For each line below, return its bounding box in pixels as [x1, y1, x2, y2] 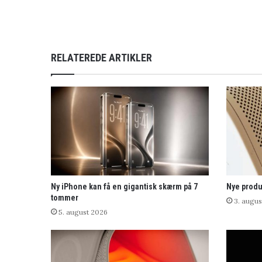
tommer [51, 193, 78, 203]
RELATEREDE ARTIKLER [51, 51, 152, 64]
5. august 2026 [58, 208, 108, 217]
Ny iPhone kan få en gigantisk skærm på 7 [51, 182, 198, 192]
